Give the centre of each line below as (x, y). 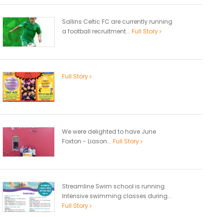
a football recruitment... (97, 31)
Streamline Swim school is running (113, 186)
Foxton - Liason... (87, 141)
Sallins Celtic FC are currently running (117, 21)
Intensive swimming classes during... (117, 196)
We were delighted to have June (109, 131)
